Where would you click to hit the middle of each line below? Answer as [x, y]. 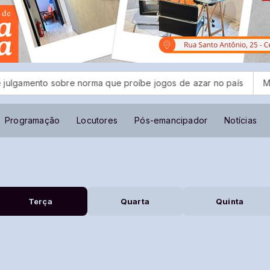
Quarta [135, 201]
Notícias [240, 120]
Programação [32, 120]
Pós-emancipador [171, 120]
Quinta [230, 201]
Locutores [97, 120]
